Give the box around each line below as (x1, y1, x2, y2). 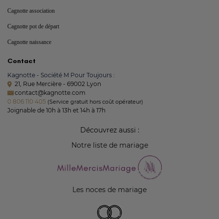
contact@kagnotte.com (15, 89, 86, 96)
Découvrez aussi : (80, 126, 139, 134)
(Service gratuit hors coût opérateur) (47, 98, 143, 105)
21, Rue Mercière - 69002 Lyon (15, 80, 101, 88)
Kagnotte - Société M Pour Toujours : (7, 71, 115, 79)
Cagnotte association (7, 7, 55, 14)
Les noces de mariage (72, 185, 147, 195)
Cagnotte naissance (7, 39, 51, 45)
